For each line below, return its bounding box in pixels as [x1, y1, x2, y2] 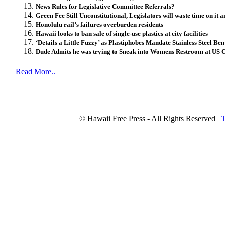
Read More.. [16, 67, 55, 76]
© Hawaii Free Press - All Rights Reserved [79, 114, 215, 123]
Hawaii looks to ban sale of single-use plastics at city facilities [36, 29, 208, 37]
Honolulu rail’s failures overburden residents [36, 20, 163, 28]
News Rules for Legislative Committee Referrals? [36, 2, 175, 10]
